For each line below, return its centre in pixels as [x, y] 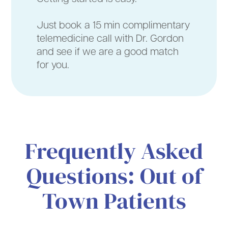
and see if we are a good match [108, 51]
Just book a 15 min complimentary [113, 24]
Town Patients [114, 201]
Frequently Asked [114, 151]
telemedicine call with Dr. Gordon [110, 38]
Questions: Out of [114, 176]
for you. [53, 64]
